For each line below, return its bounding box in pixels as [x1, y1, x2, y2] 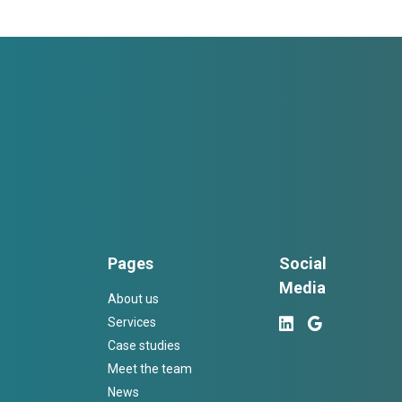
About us [107, 291, 159, 306]
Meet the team [107, 361, 192, 376]
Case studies [107, 337, 180, 353]
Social [279, 253, 328, 273]
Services [107, 314, 156, 329]
